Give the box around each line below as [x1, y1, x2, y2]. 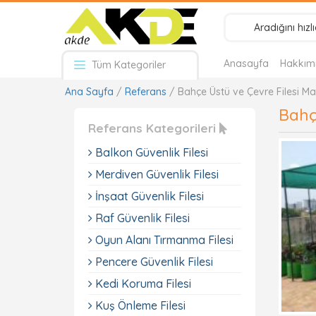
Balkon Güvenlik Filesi [92, 145, 208, 159]
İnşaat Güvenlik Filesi [92, 189, 204, 203]
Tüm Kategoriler [89, 59, 166, 71]
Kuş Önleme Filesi [92, 298, 186, 312]
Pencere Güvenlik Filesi [92, 255, 213, 269]
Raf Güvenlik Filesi [92, 211, 190, 225]
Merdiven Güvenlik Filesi [92, 167, 219, 181]
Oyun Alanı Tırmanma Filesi [92, 233, 233, 247]
